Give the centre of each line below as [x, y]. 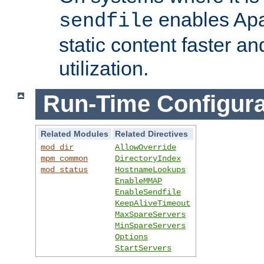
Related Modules [75, 134]
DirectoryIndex [148, 159]
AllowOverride [146, 148]
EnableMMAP [139, 181]
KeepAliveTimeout [153, 204]
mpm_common [65, 159]
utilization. [104, 68]
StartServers [143, 248]
